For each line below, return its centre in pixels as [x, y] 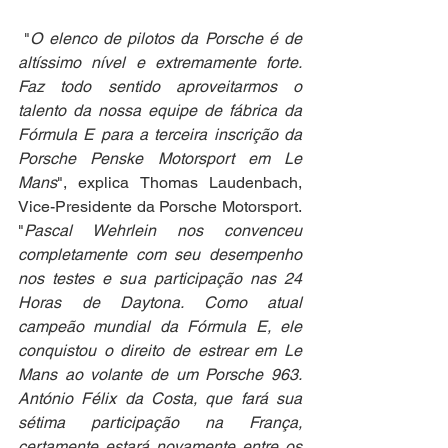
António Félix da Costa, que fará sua [160, 398]
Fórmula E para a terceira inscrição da [160, 134]
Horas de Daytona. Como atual [160, 302]
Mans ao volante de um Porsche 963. [160, 374]
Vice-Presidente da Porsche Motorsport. [160, 206]
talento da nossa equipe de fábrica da [160, 110]
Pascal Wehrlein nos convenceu [163, 230]
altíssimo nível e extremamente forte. [160, 62]
